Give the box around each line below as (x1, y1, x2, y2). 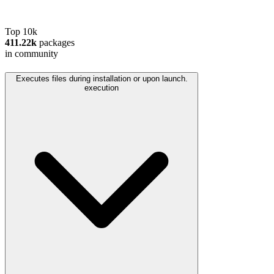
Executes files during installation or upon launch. (15, 74, 188, 84)
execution (84, 83, 119, 93)
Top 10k (5, 26, 37, 37)
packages (37, 37, 75, 48)
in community (5, 48, 58, 59)
